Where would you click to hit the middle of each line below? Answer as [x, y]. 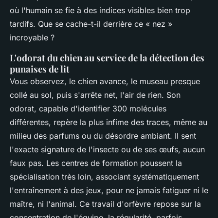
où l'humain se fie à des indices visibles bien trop [100, 10]
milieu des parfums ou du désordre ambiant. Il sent [103, 136]
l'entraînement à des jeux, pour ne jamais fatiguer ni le [109, 191]
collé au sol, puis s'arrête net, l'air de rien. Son [95, 95]
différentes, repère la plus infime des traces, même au [109, 122]
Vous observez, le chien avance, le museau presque [105, 82]
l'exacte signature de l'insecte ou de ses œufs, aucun [107, 150]
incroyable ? [32, 38]
